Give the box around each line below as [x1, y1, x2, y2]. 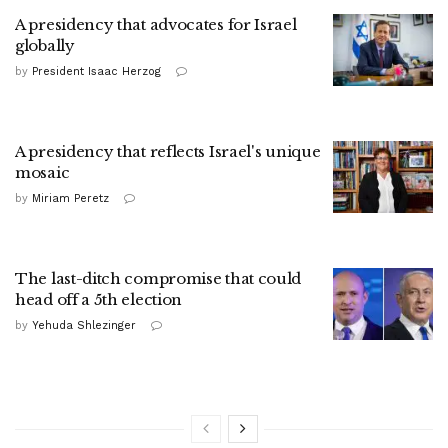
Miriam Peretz [32, 192, 109, 206]
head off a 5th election [15, 290, 183, 310]
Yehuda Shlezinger [32, 319, 136, 333]
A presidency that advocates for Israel [15, 15, 297, 35]
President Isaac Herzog [32, 65, 161, 79]
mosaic [15, 163, 77, 183]
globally [15, 36, 75, 56]
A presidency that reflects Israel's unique [15, 142, 321, 162]
